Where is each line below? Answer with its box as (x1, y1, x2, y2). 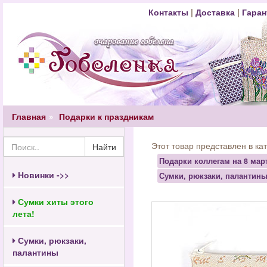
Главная (12, 110, 46, 122)
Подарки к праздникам (59, 110, 154, 122)
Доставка (195, 6, 235, 18)
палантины (13, 246, 58, 258)
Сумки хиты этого (15, 195, 94, 207)
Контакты (148, 6, 191, 18)
